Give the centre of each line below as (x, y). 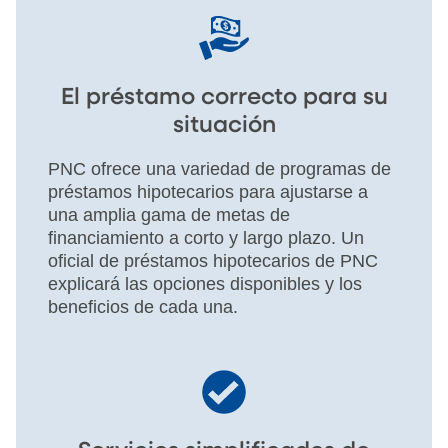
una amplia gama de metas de (169, 214)
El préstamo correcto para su (224, 97)
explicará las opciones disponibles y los (205, 283)
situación (224, 125)
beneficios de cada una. (143, 306)
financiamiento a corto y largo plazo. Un (206, 237)
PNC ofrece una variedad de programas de (219, 168)
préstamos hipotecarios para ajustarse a (208, 191)
